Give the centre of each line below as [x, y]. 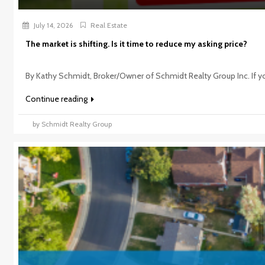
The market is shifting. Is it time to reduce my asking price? [136, 43]
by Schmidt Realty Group [72, 124]
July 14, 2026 [52, 25]
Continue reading [57, 98]
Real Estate [109, 25]
